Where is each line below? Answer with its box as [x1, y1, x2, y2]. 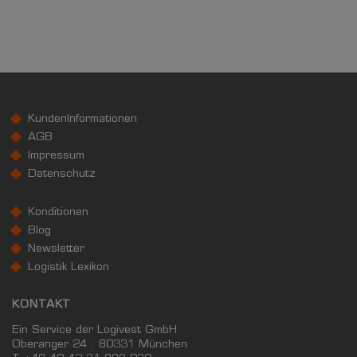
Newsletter [28, 244, 84, 256]
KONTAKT [12, 300, 72, 312]
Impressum [28, 151, 84, 163]
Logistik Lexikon [28, 262, 109, 274]
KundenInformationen [28, 114, 137, 126]
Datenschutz [28, 169, 96, 181]
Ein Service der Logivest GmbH [12, 325, 177, 337]
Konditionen [28, 207, 88, 219]
